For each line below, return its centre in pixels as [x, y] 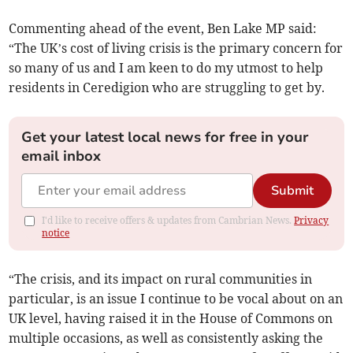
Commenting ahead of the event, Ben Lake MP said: [165, 29]
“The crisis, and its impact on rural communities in [161, 279]
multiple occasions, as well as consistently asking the [166, 338]
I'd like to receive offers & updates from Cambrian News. [168, 221]
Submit [292, 191]
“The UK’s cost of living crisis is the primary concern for [176, 48]
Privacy [312, 221]
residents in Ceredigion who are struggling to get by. [167, 88]
